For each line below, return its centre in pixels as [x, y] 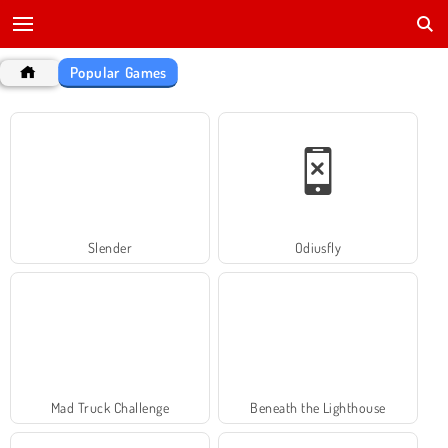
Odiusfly [318, 247]
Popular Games [119, 72]
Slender [110, 247]
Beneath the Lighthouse [318, 407]
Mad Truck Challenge [110, 407]
